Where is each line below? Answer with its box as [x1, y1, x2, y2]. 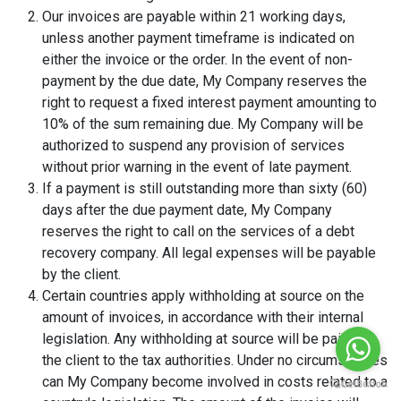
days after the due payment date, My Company [42, 201, 332, 218]
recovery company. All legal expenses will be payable [42, 244, 376, 261]
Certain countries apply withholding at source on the [42, 287, 364, 304]
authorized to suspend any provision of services [42, 137, 345, 154]
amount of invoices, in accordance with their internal [42, 309, 363, 326]
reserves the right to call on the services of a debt [42, 223, 354, 240]
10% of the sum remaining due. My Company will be [42, 115, 363, 132]
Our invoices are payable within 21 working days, [42, 8, 346, 25]
